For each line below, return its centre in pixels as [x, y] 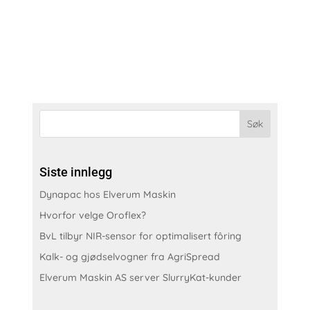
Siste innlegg [76, 172]
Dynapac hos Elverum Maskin [108, 194]
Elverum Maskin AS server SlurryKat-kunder [141, 277]
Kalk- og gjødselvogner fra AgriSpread [130, 256]
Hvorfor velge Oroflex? [93, 215]
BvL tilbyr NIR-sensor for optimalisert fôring [141, 236]
